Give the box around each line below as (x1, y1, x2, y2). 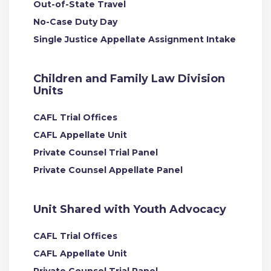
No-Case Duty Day (33, 16, 117, 27)
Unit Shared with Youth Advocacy (33, 203, 226, 216)
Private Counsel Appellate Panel (33, 165, 183, 175)
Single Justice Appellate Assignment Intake (33, 34, 236, 45)
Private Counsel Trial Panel (33, 147, 158, 158)
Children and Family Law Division (33, 72, 225, 85)
